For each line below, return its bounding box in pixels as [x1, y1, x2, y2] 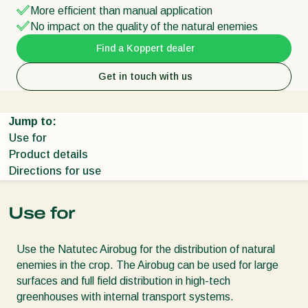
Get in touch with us [98, 70, 192, 82]
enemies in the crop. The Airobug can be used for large [16, 258, 278, 271]
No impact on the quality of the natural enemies [30, 20, 258, 32]
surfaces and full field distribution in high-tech [16, 274, 230, 287]
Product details [9, 148, 88, 160]
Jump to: [9, 115, 56, 127]
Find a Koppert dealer [96, 42, 195, 54]
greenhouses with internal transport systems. [16, 290, 234, 302]
